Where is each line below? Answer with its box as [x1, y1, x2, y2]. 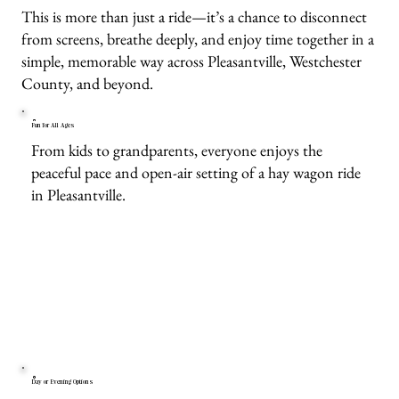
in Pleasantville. [31, 183, 126, 205]
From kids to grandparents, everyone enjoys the [31, 139, 323, 160]
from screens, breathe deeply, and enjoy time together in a [21, 28, 375, 49]
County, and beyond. [21, 72, 154, 94]
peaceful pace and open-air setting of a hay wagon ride [31, 161, 362, 183]
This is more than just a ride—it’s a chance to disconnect [21, 5, 368, 27]
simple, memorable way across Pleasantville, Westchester [21, 50, 362, 71]
